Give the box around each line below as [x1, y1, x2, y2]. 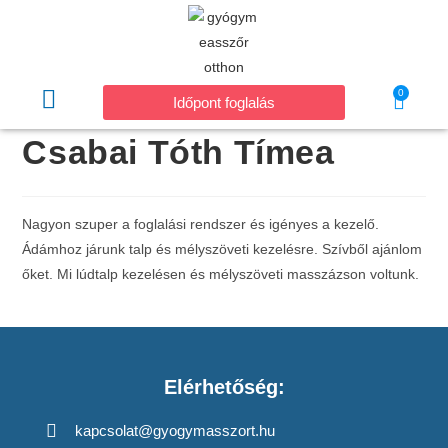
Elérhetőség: [163, 376, 285, 398]
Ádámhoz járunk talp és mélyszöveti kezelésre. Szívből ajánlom [22, 241, 423, 257]
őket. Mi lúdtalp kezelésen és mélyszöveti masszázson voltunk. [22, 266, 420, 282]
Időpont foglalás [172, 93, 275, 111]
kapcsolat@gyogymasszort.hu [74, 422, 275, 439]
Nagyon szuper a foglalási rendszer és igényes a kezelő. [22, 216, 380, 232]
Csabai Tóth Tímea [22, 133, 335, 171]
